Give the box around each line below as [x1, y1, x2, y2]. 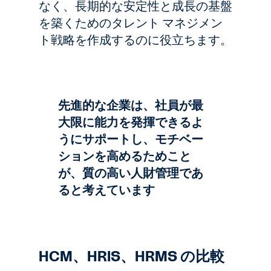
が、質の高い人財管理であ [58, 165, 203, 181]
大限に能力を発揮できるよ [58, 114, 203, 131]
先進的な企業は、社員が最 [58, 97, 203, 114]
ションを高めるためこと [58, 148, 191, 165]
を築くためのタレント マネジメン [39, 15, 223, 31]
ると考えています [58, 181, 155, 198]
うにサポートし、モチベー [58, 131, 203, 148]
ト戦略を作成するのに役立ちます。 [39, 31, 232, 48]
